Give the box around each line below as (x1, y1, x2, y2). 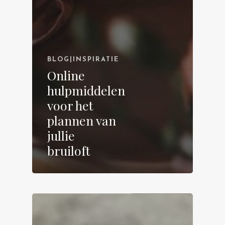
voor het (47, 96, 93, 114)
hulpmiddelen (47, 81, 125, 98)
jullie (47, 127, 75, 144)
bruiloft (47, 142, 90, 159)
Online (47, 66, 85, 83)
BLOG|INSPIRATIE (47, 56, 119, 63)
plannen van (47, 111, 116, 129)
